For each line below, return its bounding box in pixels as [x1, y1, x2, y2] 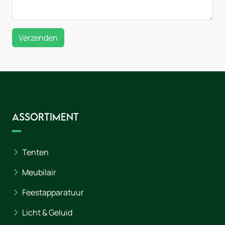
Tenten [22, 147, 49, 158]
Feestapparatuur [22, 187, 84, 198]
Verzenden [19, 32, 58, 43]
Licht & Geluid [22, 207, 72, 218]
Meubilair [22, 167, 56, 178]
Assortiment [12, 111, 79, 123]
